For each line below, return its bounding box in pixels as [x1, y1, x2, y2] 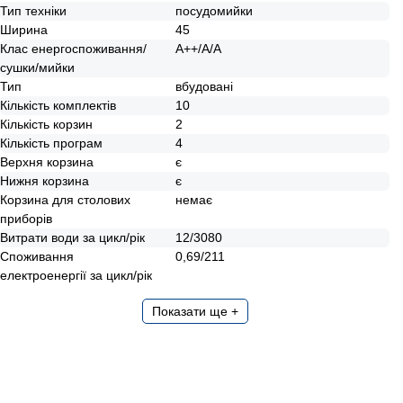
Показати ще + [151, 304, 238, 318]
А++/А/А [175, 41, 222, 56]
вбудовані [175, 79, 234, 94]
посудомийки [175, 4, 254, 18]
